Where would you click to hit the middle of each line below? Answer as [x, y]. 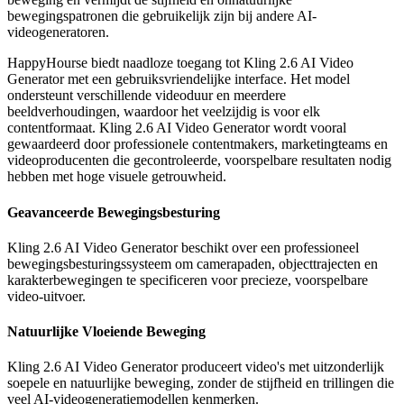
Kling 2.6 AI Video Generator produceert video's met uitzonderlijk [196, 367]
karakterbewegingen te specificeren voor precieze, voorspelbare [188, 280]
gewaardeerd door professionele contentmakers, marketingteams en [197, 144]
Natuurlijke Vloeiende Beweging [106, 332]
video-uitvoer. [46, 296]
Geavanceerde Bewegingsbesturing [114, 212]
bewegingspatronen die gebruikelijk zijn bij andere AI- [162, 16]
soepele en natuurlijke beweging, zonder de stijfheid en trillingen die [201, 383]
